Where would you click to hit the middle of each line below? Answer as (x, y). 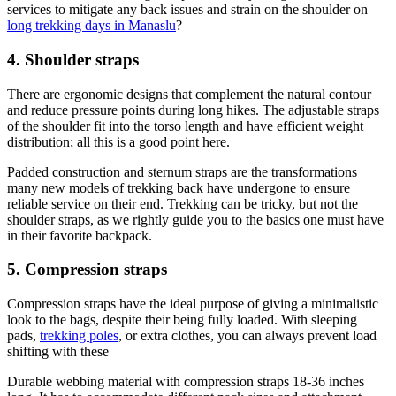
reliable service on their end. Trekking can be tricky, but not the (183, 203)
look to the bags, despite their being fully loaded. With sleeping (182, 319)
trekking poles (79, 335)
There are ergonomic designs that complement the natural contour (189, 94)
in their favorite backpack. (81, 235)
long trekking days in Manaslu (91, 26)
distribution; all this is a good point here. (120, 141)
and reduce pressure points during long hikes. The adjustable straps (193, 110)
